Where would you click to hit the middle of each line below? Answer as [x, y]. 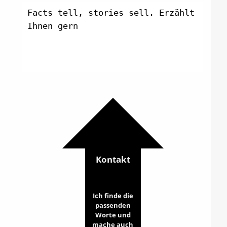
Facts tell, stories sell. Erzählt [111, 13]
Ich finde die [113, 196]
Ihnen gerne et [63, 26]
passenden [113, 205]
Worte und [113, 215]
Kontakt [113, 159]
